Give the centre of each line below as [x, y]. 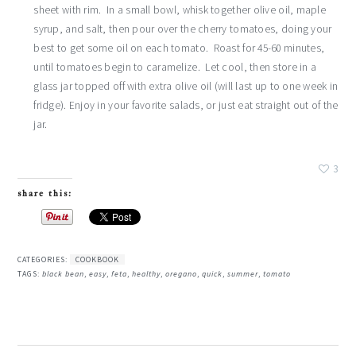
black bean [64, 274]
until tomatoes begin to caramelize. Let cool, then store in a [175, 68]
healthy [147, 274]
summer [243, 274]
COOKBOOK [98, 259]
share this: [45, 193]
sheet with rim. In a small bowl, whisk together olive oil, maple [180, 10]
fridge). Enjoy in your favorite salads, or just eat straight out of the [186, 106]
